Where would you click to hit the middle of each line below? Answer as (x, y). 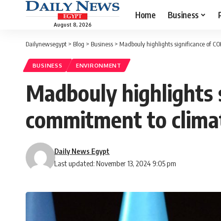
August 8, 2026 (73, 24)
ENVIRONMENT (99, 66)
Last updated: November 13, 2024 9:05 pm (115, 164)
